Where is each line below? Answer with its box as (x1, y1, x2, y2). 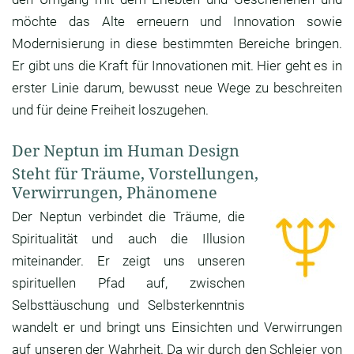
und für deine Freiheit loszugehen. (12, 102, 209, 119)
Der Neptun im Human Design (12, 140, 239, 162)
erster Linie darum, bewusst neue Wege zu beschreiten (12, 80, 342, 96)
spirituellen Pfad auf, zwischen (12, 275, 245, 292)
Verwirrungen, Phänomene (12, 182, 217, 204)
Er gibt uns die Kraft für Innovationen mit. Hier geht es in (12, 58, 342, 74)
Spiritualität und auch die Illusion (12, 231, 245, 247)
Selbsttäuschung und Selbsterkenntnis (12, 297, 245, 314)
